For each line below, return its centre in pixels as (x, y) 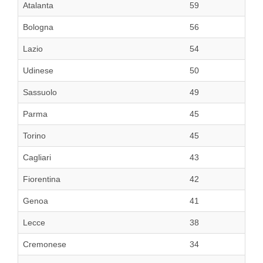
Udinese (38, 71)
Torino (34, 136)
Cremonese (45, 245)
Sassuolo (40, 92)
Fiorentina (42, 179)
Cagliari (37, 158)
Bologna (38, 27)
